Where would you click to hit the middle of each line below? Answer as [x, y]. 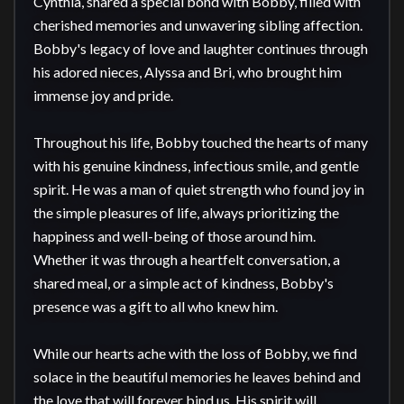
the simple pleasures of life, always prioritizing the [186, 212]
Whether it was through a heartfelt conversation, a [187, 259]
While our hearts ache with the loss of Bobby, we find [195, 353]
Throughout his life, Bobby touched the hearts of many [201, 142]
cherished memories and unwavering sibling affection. [198, 25]
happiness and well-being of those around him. [174, 236]
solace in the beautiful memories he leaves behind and [197, 376]
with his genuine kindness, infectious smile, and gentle [196, 165]
